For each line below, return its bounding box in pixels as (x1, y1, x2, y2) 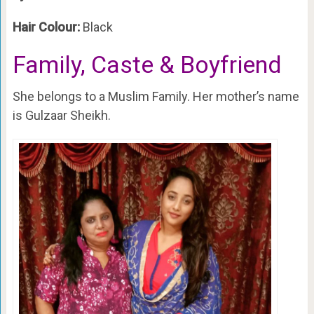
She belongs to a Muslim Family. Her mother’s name (12, 88, 299, 104)
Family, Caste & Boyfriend (12, 50, 282, 78)
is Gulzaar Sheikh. (12, 107, 111, 123)
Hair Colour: (12, 19, 83, 34)
